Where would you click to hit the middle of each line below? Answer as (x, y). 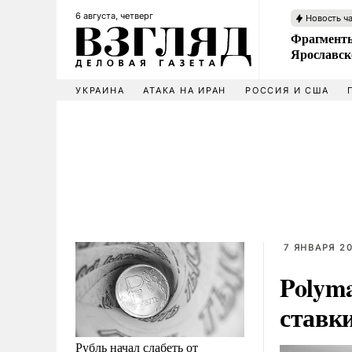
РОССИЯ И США (287, 90)
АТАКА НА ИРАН (185, 90)
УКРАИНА (100, 90)
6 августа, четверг (114, 16)
